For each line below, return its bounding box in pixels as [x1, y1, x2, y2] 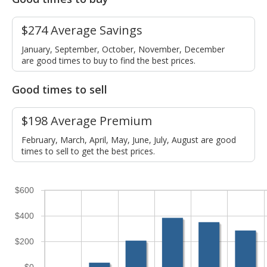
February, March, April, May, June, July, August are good [21, 134, 236, 146]
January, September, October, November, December [21, 44, 225, 55]
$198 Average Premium [21, 113, 152, 129]
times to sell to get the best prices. [21, 145, 155, 157]
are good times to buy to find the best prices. [21, 55, 195, 67]
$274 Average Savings [21, 22, 142, 39]
